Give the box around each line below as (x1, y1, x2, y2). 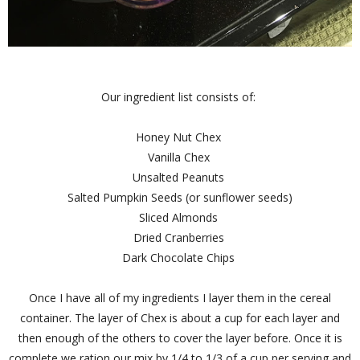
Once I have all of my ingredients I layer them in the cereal (29, 289, 331, 305)
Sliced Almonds (139, 209, 221, 225)
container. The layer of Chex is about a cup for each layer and (20, 309, 340, 325)
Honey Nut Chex (136, 129, 224, 145)
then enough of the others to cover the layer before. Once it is (18, 329, 342, 346)
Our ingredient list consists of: (101, 88, 259, 104)
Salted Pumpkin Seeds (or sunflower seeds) (67, 189, 292, 205)
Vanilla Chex (147, 149, 213, 165)
